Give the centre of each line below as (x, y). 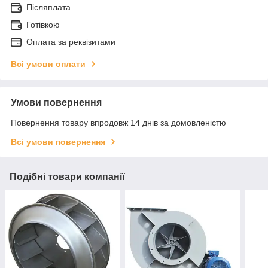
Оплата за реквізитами (71, 42)
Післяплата (48, 7)
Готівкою (43, 24)
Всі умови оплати (48, 64)
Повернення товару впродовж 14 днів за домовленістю (118, 122)
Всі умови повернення (58, 141)
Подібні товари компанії (67, 176)
